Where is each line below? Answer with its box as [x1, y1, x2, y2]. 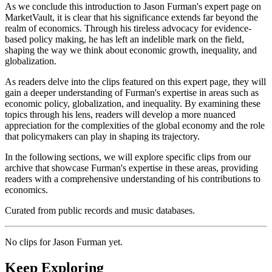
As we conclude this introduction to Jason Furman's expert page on [5, 1, 261, 12]
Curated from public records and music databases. [5, 205, 195, 216]
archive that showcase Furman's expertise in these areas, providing [5, 163, 258, 174]
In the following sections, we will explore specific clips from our [5, 152, 251, 163]
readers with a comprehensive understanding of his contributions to [5, 174, 260, 185]
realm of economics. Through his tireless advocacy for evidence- [5, 23, 251, 34]
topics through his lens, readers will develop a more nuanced [5, 109, 236, 120]
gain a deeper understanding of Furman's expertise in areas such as [5, 87, 259, 98]
